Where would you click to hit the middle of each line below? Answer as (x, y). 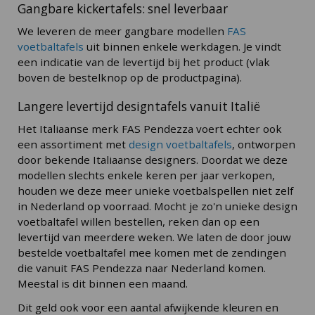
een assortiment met (73, 144)
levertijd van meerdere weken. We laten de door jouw (154, 237)
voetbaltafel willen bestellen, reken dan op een (139, 222)
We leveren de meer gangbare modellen (122, 31)
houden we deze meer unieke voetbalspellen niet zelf (155, 191)
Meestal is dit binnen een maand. (103, 284)
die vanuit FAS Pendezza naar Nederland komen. (142, 268)
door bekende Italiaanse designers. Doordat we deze (153, 160)
